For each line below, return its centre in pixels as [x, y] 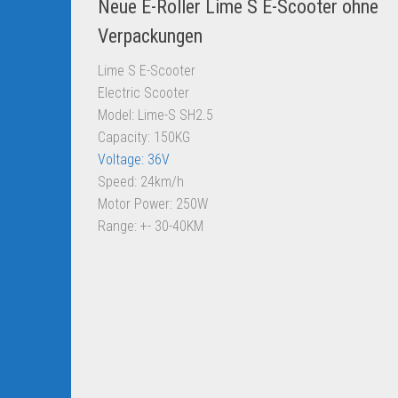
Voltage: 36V [134, 159]
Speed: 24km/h [141, 181]
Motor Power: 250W [153, 203]
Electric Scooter [143, 92]
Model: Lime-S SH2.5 [155, 115]
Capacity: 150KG [144, 137]
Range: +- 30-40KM [151, 226]
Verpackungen [150, 36]
